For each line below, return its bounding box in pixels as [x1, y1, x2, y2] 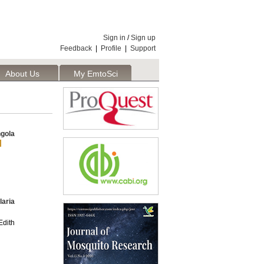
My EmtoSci [73, 69, 118, 78]
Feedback [60, 44, 92, 52]
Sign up [131, 34, 156, 42]
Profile [101, 44, 121, 52]
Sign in [103, 34, 126, 42]
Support [130, 44, 156, 52]
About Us [5, 69, 39, 78]
